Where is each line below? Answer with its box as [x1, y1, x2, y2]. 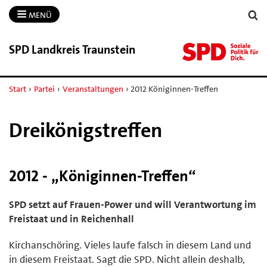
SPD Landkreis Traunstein [9, 41, 135, 57]
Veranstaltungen [62, 83, 123, 94]
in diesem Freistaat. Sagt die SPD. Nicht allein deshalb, [9, 252, 245, 266]
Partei [33, 83, 55, 94]
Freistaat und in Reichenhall [9, 212, 134, 225]
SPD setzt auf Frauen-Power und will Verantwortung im [9, 197, 256, 211]
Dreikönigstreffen [9, 117, 162, 144]
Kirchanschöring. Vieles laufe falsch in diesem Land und [9, 238, 251, 252]
